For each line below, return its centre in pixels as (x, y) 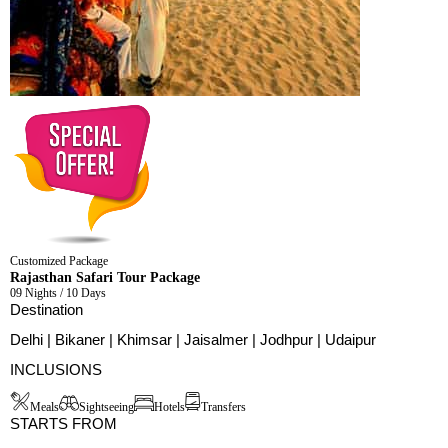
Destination (46, 310)
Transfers (223, 407)
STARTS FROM (63, 424)
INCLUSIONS (56, 370)
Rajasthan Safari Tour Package (105, 277)
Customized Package (59, 261)
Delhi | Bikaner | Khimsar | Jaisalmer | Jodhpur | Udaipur (193, 340)
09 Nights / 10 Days (58, 293)
